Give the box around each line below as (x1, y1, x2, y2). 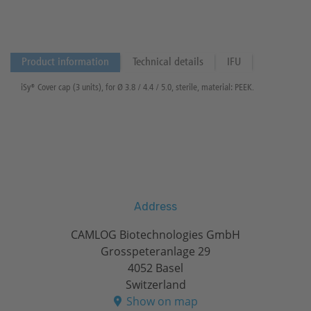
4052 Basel (128, 260, 183, 276)
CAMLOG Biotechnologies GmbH (71, 227, 240, 242)
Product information (22, 57, 109, 68)
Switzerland (125, 277, 186, 292)
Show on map (126, 294, 198, 309)
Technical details (133, 57, 203, 68)
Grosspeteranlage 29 (101, 244, 210, 259)
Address (134, 200, 177, 213)
